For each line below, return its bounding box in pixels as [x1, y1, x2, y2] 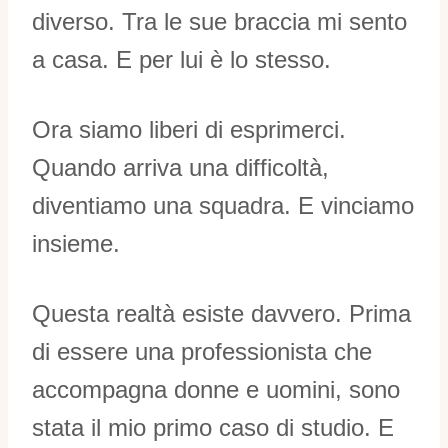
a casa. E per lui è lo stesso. [32, 46, 331, 74]
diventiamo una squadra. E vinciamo [32, 192, 414, 220]
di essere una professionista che [32, 338, 372, 366]
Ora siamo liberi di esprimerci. [32, 116, 346, 144]
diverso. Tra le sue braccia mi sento [32, 8, 407, 36]
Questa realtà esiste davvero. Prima [32, 300, 411, 328]
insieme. [32, 230, 120, 258]
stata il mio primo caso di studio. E [32, 414, 394, 442]
